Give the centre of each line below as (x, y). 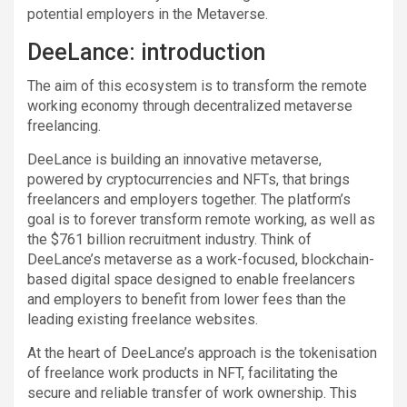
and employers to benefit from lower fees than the (187, 299)
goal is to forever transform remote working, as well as (201, 219)
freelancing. (64, 125)
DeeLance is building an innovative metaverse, (174, 159)
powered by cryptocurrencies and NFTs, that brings (189, 179)
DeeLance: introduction (146, 52)
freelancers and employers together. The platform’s (189, 199)
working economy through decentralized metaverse (190, 105)
